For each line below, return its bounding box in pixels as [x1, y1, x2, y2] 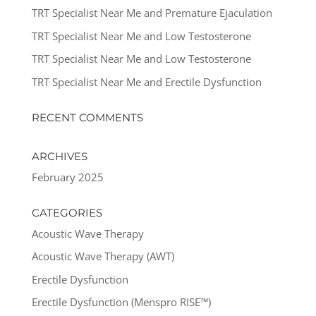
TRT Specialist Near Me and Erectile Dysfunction [31, 74, 262, 89]
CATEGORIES [31, 205, 102, 219]
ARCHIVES [31, 149, 87, 163]
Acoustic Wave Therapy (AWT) [31, 249, 174, 264]
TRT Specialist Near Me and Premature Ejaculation [31, 6, 272, 20]
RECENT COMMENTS [31, 110, 143, 124]
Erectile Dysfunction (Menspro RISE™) [31, 295, 211, 310]
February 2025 [31, 169, 104, 184]
